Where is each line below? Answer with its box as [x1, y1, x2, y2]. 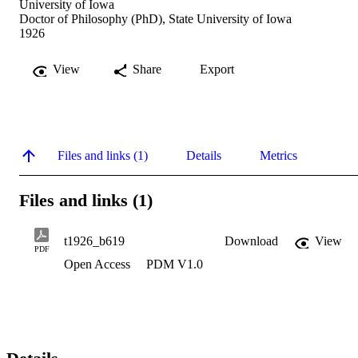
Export [200, 62, 234, 76]
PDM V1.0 [146, 257, 203, 272]
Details [186, 148, 221, 162]
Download [225, 234, 278, 249]
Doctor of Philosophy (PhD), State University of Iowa [19, 11, 292, 26]
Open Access [64, 257, 133, 272]
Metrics [260, 148, 297, 162]
